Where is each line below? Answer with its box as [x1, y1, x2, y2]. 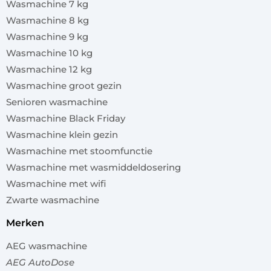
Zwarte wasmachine [6, 194, 99, 206]
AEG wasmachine [6, 240, 87, 252]
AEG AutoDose [6, 256, 74, 269]
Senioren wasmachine [6, 96, 108, 108]
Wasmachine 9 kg [6, 31, 88, 43]
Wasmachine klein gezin [6, 129, 118, 141]
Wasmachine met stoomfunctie [6, 145, 152, 157]
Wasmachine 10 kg [6, 47, 93, 59]
